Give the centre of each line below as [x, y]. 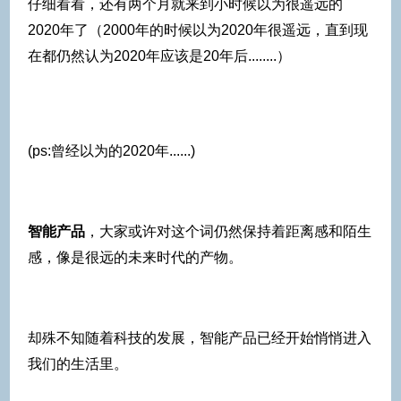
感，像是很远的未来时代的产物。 [135, 257]
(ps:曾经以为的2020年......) [111, 150]
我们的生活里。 [78, 363]
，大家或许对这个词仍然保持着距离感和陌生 [228, 231]
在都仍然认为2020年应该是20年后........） [159, 55]
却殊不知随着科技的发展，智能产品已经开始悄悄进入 [200, 337]
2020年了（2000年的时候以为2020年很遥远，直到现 [198, 30]
